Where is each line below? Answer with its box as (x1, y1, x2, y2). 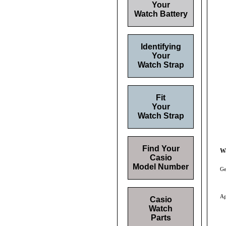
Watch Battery (134, 10, 188, 18)
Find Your (142, 144, 180, 153)
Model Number (133, 162, 189, 171)
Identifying (140, 42, 181, 51)
